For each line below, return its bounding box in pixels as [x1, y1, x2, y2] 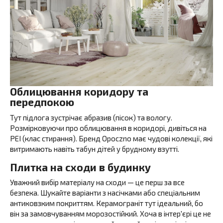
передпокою [10, 96, 74, 108]
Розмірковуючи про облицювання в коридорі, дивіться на [10, 123, 207, 132]
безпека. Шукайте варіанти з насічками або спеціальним [10, 188, 200, 197]
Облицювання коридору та [10, 85, 148, 98]
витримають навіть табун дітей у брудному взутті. [10, 144, 179, 153]
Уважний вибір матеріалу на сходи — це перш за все [10, 178, 185, 187]
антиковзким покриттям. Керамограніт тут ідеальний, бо [10, 199, 203, 208]
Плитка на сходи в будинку [10, 160, 151, 173]
